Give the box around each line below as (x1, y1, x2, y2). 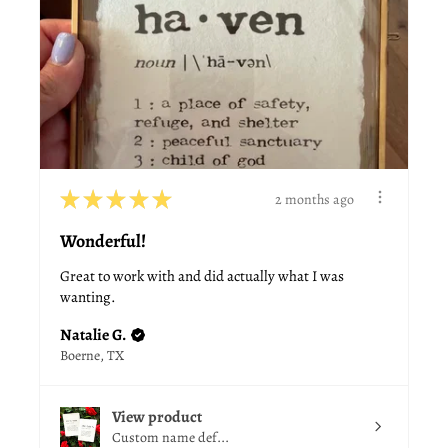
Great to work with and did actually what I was (60, 266, 344, 287)
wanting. (60, 287, 116, 308)
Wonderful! (60, 229, 146, 254)
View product (112, 406, 202, 429)
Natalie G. (60, 324, 126, 347)
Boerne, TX (60, 346, 124, 366)
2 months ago (275, 189, 354, 209)
